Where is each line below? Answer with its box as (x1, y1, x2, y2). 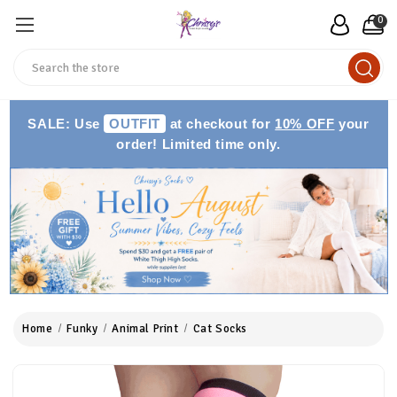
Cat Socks (192, 321, 248, 336)
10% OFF (275, 116, 335, 131)
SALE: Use (27, 116, 105, 131)
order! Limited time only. (116, 136, 281, 152)
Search (13, 51, 54, 66)
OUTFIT (109, 116, 161, 131)
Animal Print (112, 321, 179, 336)
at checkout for (166, 116, 276, 131)
